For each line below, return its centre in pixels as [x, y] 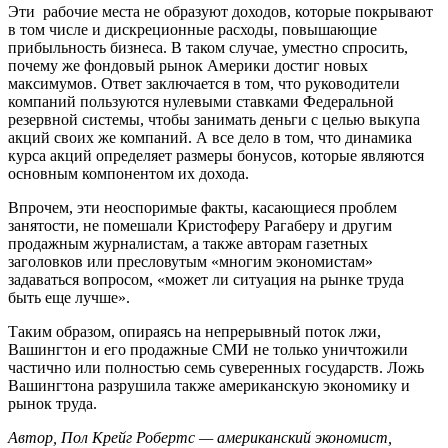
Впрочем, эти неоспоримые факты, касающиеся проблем [202, 207]
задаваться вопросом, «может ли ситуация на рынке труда [206, 279]
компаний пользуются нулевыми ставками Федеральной [201, 101]
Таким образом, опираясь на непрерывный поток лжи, [194, 331]
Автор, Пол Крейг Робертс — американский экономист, [200, 437]
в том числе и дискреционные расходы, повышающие [192, 29]
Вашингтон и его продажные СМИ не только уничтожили [208, 349]
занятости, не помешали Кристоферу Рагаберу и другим [200, 225]
